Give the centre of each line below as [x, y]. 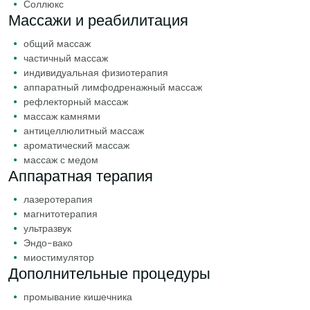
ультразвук [47, 228]
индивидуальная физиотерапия [96, 72]
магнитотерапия [61, 213]
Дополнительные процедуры [109, 273]
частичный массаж [66, 58]
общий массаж [57, 43]
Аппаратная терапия [81, 176]
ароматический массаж [76, 145]
